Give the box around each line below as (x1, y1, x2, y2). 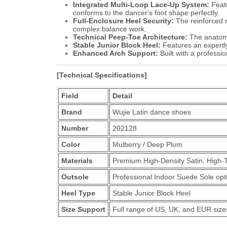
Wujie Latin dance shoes (112, 108, 191, 116)
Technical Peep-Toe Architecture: (73, 33, 187, 41)
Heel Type (61, 189, 95, 197)
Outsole (61, 173, 89, 181)
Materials (61, 157, 93, 165)
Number (61, 124, 88, 132)
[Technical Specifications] (57, 71, 147, 79)
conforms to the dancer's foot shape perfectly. (73, 9, 219, 17)
